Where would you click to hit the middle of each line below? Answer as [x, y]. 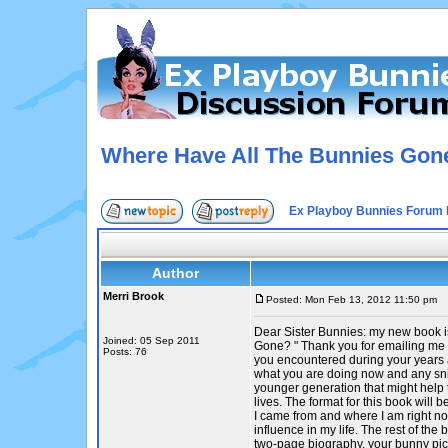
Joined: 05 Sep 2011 [151, 340]
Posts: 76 [125, 351]
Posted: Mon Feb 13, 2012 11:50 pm [351, 299]
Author [175, 273]
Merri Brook [133, 296]
